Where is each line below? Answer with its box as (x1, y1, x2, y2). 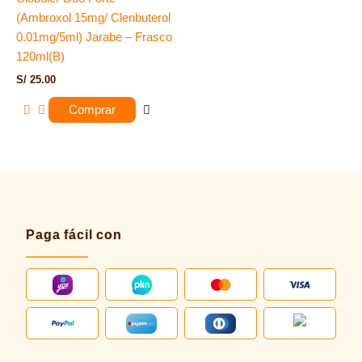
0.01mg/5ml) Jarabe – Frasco (16, 31, 172, 44)
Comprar (69, 103, 116, 117)
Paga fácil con (26, 228, 122, 242)
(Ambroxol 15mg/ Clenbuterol (16, 11, 170, 25)
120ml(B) (16, 50, 65, 64)
